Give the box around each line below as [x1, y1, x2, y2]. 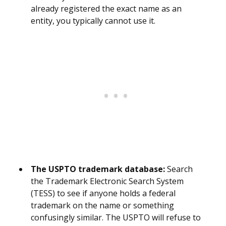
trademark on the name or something [31, 200, 174, 211]
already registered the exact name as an [31, 3, 182, 15]
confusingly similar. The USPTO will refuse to [31, 212, 201, 223]
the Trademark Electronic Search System [31, 176, 184, 187]
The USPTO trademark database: [31, 163, 165, 175]
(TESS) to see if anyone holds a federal [31, 188, 176, 199]
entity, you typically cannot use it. [31, 15, 155, 27]
